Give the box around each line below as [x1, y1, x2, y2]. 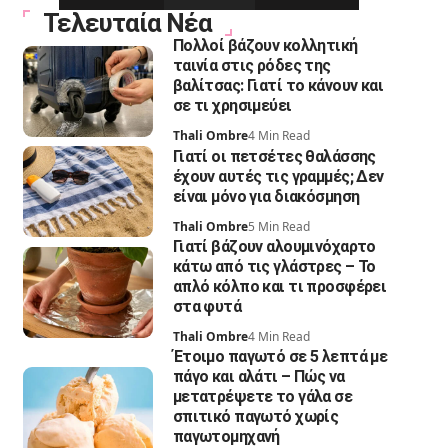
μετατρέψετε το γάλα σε [172, 387, 353, 407]
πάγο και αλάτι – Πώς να [172, 367, 345, 387]
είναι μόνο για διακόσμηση [172, 186, 360, 206]
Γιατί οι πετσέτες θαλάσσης [172, 146, 376, 166]
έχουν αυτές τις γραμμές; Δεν [172, 166, 384, 186]
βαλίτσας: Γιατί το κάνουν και [172, 76, 384, 96]
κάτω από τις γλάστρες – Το [172, 257, 376, 277]
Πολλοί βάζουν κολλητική [172, 36, 358, 56]
